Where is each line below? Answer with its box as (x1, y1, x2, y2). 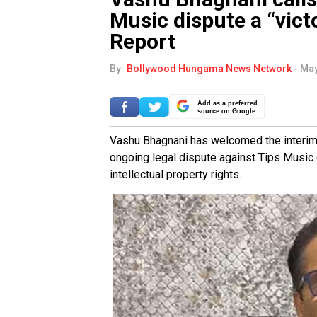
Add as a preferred (197, 100, 258, 108)
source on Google (197, 108, 255, 115)
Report (110, 29, 175, 54)
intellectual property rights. (110, 168, 241, 182)
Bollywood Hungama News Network (127, 63, 292, 75)
